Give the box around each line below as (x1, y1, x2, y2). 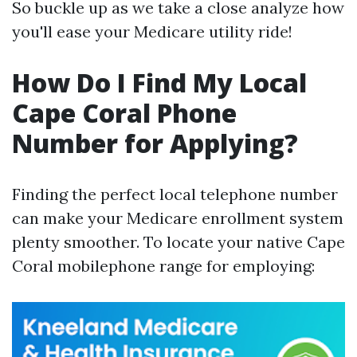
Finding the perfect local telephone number (12, 184, 338, 204)
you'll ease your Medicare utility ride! (12, 22, 292, 41)
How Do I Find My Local (12, 65, 307, 100)
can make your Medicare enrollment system (12, 208, 343, 228)
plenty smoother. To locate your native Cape (12, 232, 345, 252)
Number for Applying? (12, 126, 298, 160)
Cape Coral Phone (12, 96, 237, 130)
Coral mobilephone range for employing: (12, 256, 315, 276)
